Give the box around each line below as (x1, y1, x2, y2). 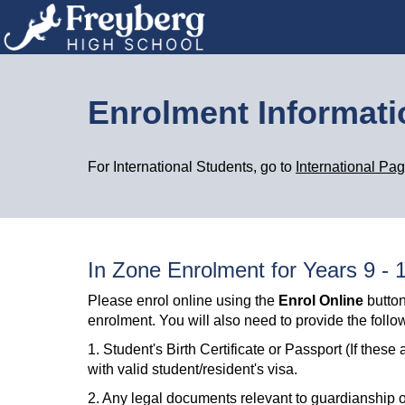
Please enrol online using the (88, 293, 278, 308)
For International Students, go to (88, 159, 296, 174)
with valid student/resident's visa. (88, 362, 297, 377)
